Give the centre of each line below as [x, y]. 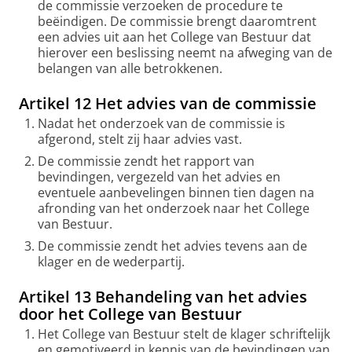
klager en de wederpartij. [114, 262]
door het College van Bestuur [130, 314]
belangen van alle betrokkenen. [133, 68]
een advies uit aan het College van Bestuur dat [174, 37]
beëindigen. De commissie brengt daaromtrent [177, 21]
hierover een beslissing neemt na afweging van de [185, 53]
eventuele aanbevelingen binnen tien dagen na [176, 192]
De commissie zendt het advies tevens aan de [172, 246]
